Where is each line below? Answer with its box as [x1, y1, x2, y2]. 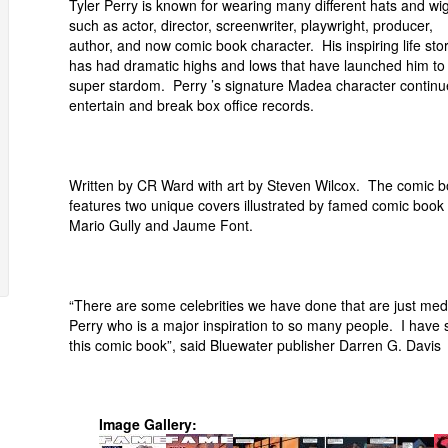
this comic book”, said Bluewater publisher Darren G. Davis [69, 335, 441, 355]
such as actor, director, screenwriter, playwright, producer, [69, 15, 433, 35]
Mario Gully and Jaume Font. [69, 215, 253, 235]
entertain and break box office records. [69, 95, 314, 115]
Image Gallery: [99, 414, 197, 434]
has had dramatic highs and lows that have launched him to [69, 55, 445, 75]
